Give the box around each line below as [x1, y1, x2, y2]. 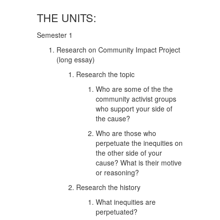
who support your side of [96, 104, 172, 113]
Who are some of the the [96, 84, 173, 94]
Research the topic [76, 69, 135, 79]
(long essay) [56, 55, 95, 64]
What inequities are [96, 197, 156, 207]
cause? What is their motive [96, 158, 182, 167]
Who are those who [96, 128, 156, 138]
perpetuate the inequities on [96, 138, 183, 148]
